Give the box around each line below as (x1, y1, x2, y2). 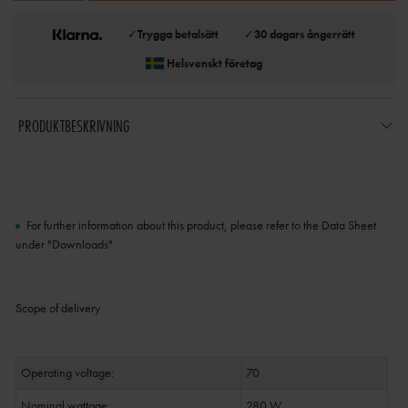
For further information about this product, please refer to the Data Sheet (25, 217, 376, 234)
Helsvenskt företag (167, 56, 262, 71)
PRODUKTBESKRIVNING (17, 114, 129, 138)
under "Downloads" (15, 236, 113, 253)
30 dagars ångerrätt (253, 26, 355, 42)
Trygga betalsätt (137, 26, 219, 42)
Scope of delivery (15, 300, 100, 317)
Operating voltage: (20, 364, 114, 382)
